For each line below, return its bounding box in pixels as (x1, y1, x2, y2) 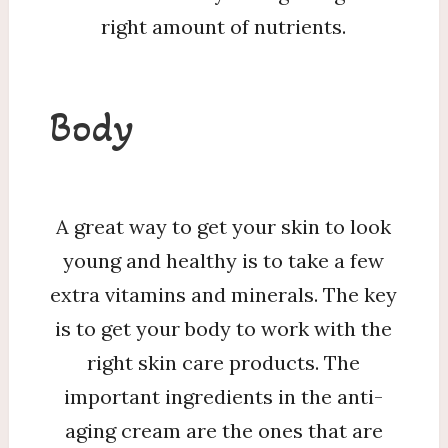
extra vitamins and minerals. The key (50, 281, 398, 307)
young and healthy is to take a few (63, 247, 385, 273)
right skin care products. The (87, 349, 361, 375)
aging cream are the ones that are (64, 417, 383, 443)
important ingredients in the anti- (64, 383, 384, 409)
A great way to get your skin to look (56, 213, 392, 239)
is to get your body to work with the (55, 315, 393, 341)
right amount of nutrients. (101, 13, 347, 39)
